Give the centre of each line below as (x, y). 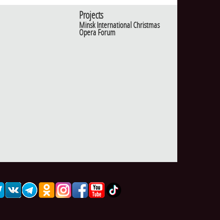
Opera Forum (97, 33)
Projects (91, 15)
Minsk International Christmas (119, 25)
